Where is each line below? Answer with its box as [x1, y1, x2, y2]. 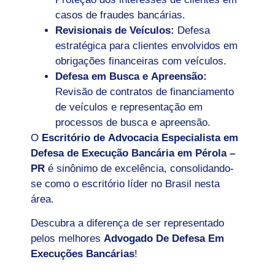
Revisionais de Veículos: [55, 24, 174, 36]
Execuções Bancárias [31, 248, 134, 260]
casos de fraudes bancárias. [55, 9, 185, 21]
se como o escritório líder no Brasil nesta [31, 177, 220, 190]
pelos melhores [31, 233, 104, 245]
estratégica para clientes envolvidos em [55, 39, 238, 52]
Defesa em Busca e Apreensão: [55, 70, 207, 82]
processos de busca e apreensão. [55, 116, 211, 128]
